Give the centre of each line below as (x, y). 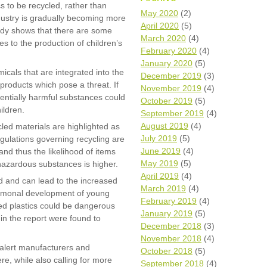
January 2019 (167, 213)
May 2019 (159, 163)
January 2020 (167, 63)
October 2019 (167, 101)
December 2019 (171, 76)
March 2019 (163, 188)
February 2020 (169, 51)
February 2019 (169, 201)
